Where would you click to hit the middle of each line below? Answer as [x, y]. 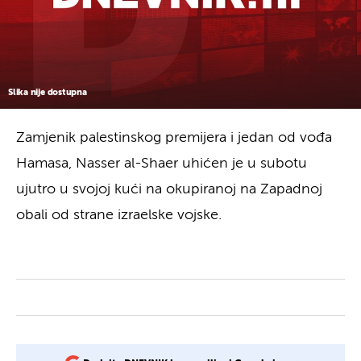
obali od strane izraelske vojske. [119, 215]
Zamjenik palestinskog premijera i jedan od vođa [174, 137]
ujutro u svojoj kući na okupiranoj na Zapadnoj [169, 189]
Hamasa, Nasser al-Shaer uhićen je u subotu [162, 163]
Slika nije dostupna [48, 92]
